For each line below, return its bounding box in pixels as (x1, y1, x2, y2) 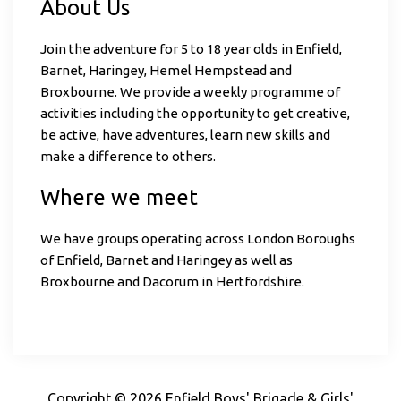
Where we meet (40, 185, 198, 210)
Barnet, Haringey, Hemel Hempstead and (40, 63, 292, 79)
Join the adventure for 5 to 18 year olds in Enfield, (40, 41, 342, 57)
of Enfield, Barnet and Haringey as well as (40, 252, 293, 269)
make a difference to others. (40, 149, 216, 165)
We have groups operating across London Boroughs (40, 231, 355, 247)
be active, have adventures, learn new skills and (40, 127, 330, 143)
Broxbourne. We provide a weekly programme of (40, 84, 340, 100)
